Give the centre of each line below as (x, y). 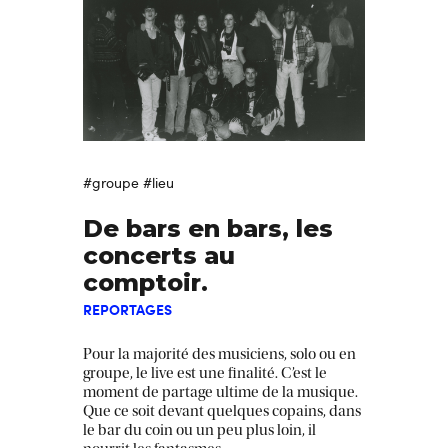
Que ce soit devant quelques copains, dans (222, 410)
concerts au (159, 255)
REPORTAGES (127, 308)
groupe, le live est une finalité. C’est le (205, 372)
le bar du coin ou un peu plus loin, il (199, 429)
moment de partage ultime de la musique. (220, 391)
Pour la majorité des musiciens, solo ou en (219, 353)
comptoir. (145, 282)
